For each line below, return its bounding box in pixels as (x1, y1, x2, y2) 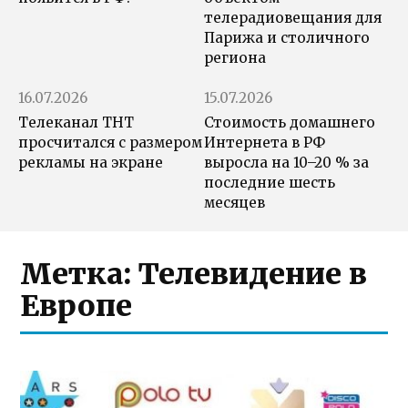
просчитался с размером (18, 134, 202, 152)
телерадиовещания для (204, 9, 382, 27)
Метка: (20, 256, 139, 293)
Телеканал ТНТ (18, 114, 134, 132)
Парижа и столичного (204, 29, 370, 47)
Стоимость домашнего (204, 114, 375, 132)
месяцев (204, 194, 265, 212)
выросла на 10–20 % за (204, 154, 369, 172)
